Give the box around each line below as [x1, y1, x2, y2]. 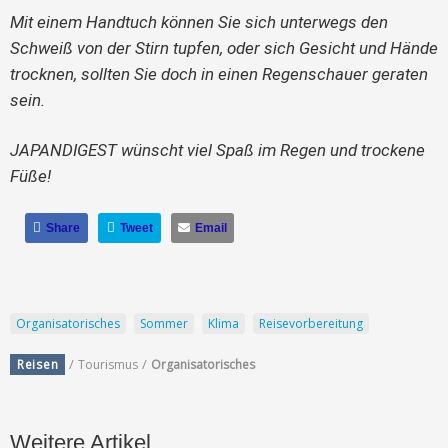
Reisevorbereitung [259, 314, 363, 332]
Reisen [17, 356, 59, 374]
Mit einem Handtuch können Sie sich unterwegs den [10, 11, 388, 32]
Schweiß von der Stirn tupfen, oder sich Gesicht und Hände [10, 37, 438, 58]
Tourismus [78, 356, 139, 374]
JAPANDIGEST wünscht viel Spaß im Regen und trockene [10, 139, 425, 160]
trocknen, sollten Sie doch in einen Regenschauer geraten [10, 63, 428, 84]
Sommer [140, 314, 188, 332]
